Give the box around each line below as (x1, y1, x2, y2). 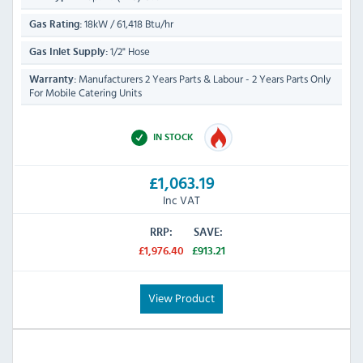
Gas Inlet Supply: (29, 47, 108, 58)
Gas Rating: (29, 19, 82, 31)
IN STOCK (152, 132, 196, 143)
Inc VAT (163, 191, 200, 209)
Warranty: (29, 75, 76, 86)
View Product (148, 289, 215, 307)
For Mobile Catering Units (29, 85, 142, 101)
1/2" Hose (108, 44, 150, 60)
